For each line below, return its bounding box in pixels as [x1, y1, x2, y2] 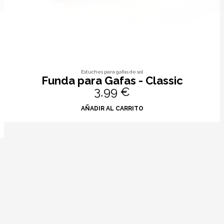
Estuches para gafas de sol [81, 68, 143, 74]
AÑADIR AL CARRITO [80, 105, 143, 112]
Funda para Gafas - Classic [41, 74, 183, 87]
